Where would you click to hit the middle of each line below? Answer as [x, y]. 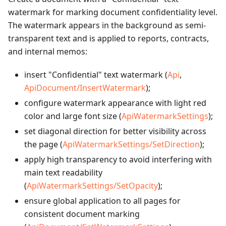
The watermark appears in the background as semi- [107, 25]
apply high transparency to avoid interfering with [118, 160]
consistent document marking [82, 214]
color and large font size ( [73, 116]
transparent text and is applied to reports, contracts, [108, 39]
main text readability [63, 173]
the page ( [43, 145]
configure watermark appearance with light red [115, 103]
